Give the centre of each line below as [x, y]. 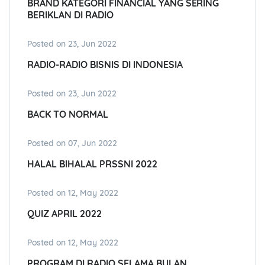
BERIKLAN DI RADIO [70, 15]
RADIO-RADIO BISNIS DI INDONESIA [105, 65]
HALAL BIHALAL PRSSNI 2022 [92, 164]
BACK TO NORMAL [68, 114]
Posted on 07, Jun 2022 [72, 143]
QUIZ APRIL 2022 [64, 214]
